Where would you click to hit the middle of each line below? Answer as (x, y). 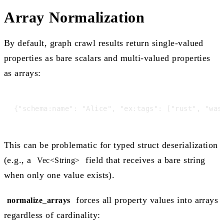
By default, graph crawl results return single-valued (104, 43)
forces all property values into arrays (146, 200)
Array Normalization (74, 17)
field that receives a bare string (144, 160)
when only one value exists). (59, 175)
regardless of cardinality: (52, 215)
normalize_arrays (39, 200)
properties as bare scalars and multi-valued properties (107, 58)
